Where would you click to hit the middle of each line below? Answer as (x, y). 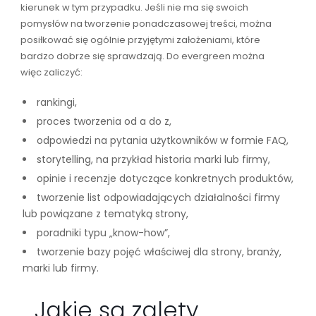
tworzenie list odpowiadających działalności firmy (158, 197)
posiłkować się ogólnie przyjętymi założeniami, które (140, 39)
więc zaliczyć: (51, 72)
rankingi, (56, 102)
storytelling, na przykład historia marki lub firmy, (153, 159)
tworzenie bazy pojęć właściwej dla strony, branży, (159, 251)
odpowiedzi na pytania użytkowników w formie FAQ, (162, 140)
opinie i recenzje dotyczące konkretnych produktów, (165, 178)
